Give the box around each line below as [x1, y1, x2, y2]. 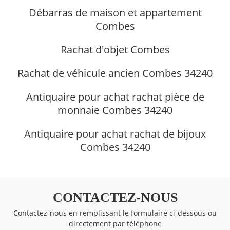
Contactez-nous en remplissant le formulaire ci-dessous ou [13, 207, 217, 218]
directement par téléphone [68, 218, 162, 228]
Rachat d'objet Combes [60, 42, 170, 56]
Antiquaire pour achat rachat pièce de [26, 89, 204, 104]
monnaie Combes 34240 [57, 103, 172, 117]
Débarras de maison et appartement [28, 5, 202, 20]
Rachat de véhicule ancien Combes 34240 [17, 66, 213, 80]
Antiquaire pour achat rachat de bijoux [24, 126, 206, 141]
